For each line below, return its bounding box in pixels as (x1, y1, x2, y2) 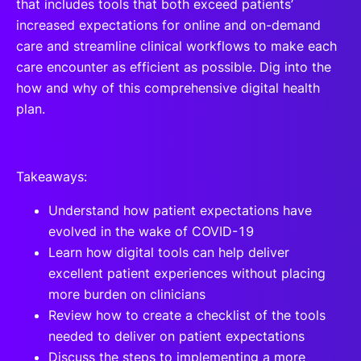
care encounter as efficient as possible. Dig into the (16, 59, 331, 75)
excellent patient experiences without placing (48, 265, 326, 281)
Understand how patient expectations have (48, 202, 312, 218)
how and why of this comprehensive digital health (16, 80, 320, 96)
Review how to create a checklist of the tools (48, 307, 326, 323)
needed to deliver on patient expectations (48, 328, 305, 344)
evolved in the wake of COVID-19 (48, 223, 258, 239)
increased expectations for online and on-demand (16, 17, 321, 33)
